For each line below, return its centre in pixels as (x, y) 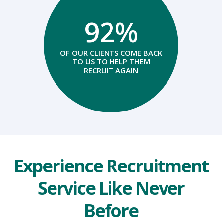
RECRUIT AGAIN (111, 70)
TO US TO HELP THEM (111, 61)
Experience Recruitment (111, 166)
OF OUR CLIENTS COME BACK (111, 53)
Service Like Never (111, 188)
